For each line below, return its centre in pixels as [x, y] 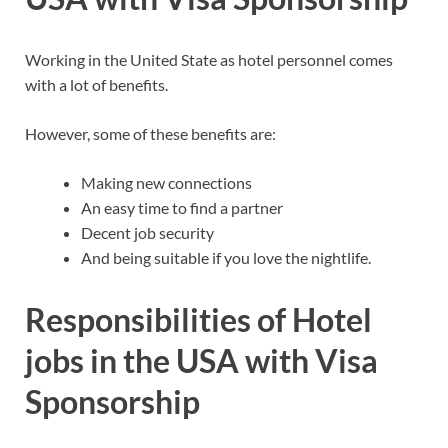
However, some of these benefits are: [150, 133]
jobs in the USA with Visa [201, 360]
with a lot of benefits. [96, 84]
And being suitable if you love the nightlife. [226, 257]
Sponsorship [112, 401]
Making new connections [166, 182]
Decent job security [147, 232]
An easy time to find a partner [182, 207]
